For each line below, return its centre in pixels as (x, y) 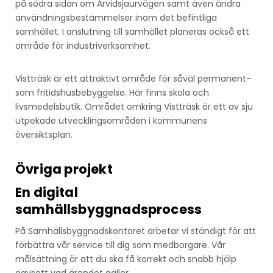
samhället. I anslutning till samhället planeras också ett (132, 32)
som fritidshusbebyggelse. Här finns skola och (112, 93)
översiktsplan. (44, 135)
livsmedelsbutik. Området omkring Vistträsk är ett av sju (134, 107)
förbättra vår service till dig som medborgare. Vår (120, 245)
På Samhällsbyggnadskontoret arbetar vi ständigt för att (136, 231)
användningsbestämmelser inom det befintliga (116, 18)
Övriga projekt (64, 169)
